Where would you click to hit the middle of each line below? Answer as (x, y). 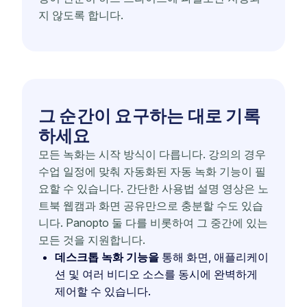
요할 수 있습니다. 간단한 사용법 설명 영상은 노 (153, 188)
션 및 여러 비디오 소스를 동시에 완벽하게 (156, 274)
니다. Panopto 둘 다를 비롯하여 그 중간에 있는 (153, 222)
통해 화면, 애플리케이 (214, 257)
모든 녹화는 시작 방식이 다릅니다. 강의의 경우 (152, 154)
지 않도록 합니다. (81, 15)
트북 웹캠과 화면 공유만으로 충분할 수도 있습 (151, 205)
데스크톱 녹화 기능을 (107, 257)
